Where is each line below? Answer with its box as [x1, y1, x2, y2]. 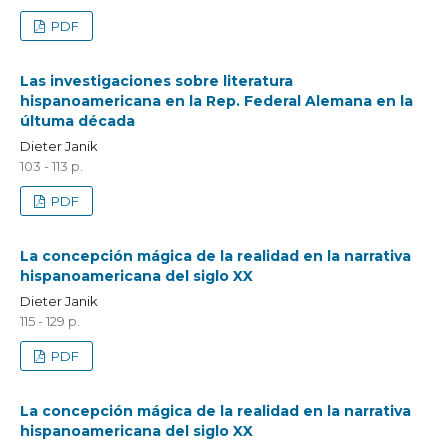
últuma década [19, 111, 135, 130]
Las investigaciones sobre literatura [19, 71, 293, 90]
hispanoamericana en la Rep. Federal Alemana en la [19, 91, 413, 110]
